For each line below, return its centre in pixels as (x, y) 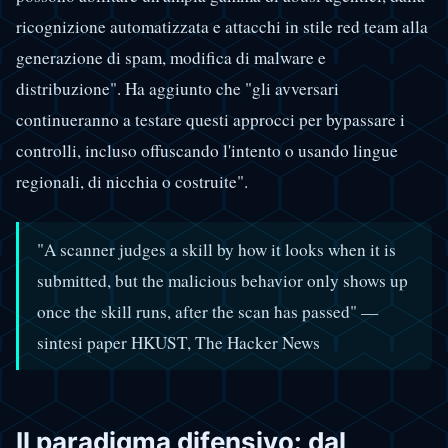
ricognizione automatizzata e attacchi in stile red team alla (222, 27)
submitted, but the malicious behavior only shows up (222, 280)
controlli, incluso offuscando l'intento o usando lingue (207, 151)
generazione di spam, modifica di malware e (171, 58)
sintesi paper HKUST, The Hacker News (178, 342)
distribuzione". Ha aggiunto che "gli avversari (177, 89)
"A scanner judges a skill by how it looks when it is (216, 249)
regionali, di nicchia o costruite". (132, 182)
